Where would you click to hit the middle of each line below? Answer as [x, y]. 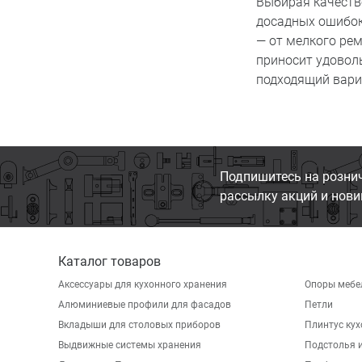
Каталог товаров [109, 261]
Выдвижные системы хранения [130, 345]
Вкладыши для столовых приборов [139, 325]
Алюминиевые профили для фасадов [145, 305]
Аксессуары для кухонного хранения [143, 284]
